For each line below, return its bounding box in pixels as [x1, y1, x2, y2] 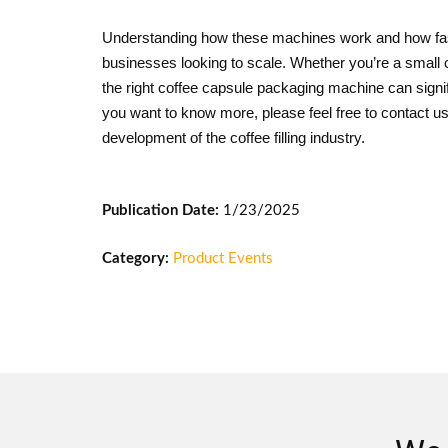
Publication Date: [102, 203, 219, 218]
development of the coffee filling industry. [102, 129, 365, 146]
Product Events [173, 251, 273, 266]
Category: [102, 251, 173, 266]
